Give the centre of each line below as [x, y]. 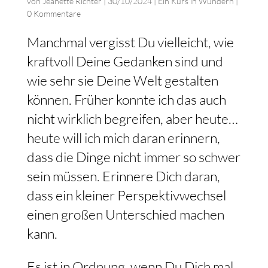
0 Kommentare [54, 13]
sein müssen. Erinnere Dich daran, [123, 176]
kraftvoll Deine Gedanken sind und [125, 61]
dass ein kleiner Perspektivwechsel [126, 195]
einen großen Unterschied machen [125, 214]
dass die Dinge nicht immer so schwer [133, 156]
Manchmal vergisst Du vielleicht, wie [130, 42]
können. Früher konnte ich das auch [126, 99]
